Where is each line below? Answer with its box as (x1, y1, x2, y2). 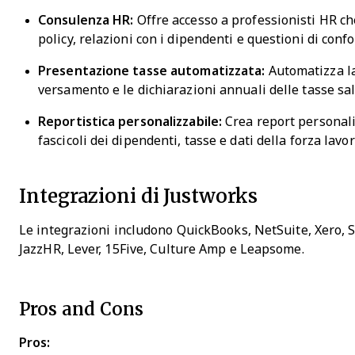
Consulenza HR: (38, 13, 134, 27)
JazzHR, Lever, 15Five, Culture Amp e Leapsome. (19, 242, 304, 256)
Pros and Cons (19, 296, 143, 322)
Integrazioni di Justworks (19, 181, 258, 209)
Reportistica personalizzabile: (38, 115, 222, 128)
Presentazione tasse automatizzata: (38, 64, 265, 78)
